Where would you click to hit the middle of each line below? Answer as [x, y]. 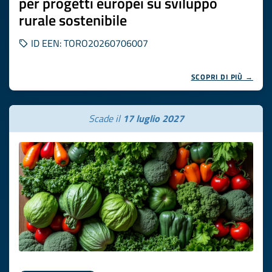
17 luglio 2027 [153, 118]
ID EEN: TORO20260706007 [88, 43]
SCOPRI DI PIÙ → [222, 77]
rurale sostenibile [73, 20]
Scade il [105, 118]
